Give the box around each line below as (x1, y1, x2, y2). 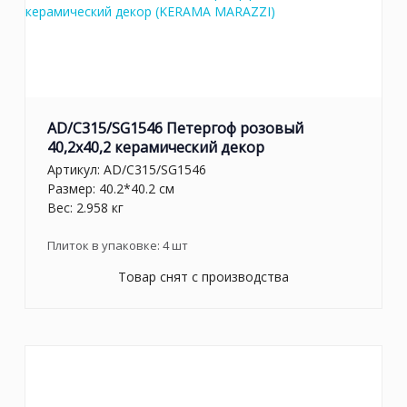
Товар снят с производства (118, 268, 289, 286)
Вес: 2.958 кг (47, 199, 124, 217)
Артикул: (47, 161, 104, 179)
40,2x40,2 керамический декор (47, 136, 264, 157)
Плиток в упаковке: (47, 237, 163, 254)
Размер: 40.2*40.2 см (47, 180, 174, 198)
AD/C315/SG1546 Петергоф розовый (47, 117, 303, 138)
